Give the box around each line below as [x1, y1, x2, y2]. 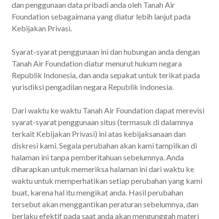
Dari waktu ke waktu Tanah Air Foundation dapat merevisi [12, 105, 204, 115]
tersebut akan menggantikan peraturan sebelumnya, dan [12, 199, 198, 209]
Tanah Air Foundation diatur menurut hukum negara [12, 58, 182, 68]
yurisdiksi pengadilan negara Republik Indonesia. [12, 82, 174, 91]
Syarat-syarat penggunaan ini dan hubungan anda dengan [12, 46, 200, 56]
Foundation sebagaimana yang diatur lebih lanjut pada [12, 11, 191, 21]
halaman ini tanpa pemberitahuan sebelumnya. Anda [12, 152, 184, 162]
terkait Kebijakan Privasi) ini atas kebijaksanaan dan [12, 129, 186, 138]
